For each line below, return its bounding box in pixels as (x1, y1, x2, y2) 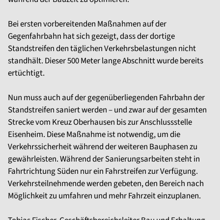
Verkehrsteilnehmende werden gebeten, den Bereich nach (8, 178, 204, 190)
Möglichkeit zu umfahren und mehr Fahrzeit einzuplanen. (8, 190, 201, 202)
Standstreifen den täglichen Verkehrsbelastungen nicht (8, 43, 196, 55)
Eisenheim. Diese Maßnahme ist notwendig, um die (8, 129, 180, 140)
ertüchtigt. (8, 67, 45, 79)
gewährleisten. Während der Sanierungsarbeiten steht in (8, 153, 200, 165)
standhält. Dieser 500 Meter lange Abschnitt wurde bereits (8, 55, 203, 67)
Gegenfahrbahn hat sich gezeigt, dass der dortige (8, 30, 175, 42)
